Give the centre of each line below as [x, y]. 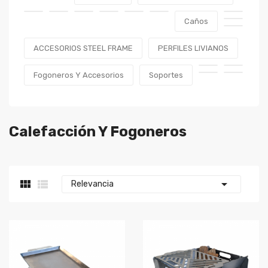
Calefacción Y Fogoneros [98, 132]
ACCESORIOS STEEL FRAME [83, 48]
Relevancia [92, 184]
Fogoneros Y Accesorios [79, 75]
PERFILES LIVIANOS [193, 48]
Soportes [166, 75]
